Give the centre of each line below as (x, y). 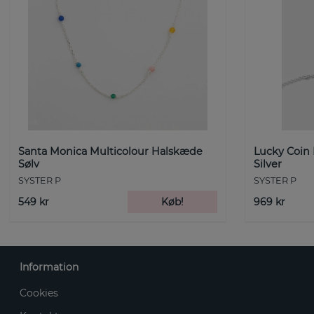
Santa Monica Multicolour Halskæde (110, 151)
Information (49, 267)
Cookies (39, 293)
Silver (268, 164)
